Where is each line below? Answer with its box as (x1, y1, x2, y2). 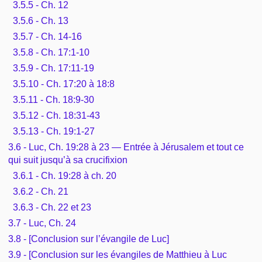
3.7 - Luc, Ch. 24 (8, 218, 77, 228)
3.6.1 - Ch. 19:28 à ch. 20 (12, 170, 116, 181)
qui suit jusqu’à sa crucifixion (8, 154, 128, 165)
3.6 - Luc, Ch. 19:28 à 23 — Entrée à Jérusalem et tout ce (8, 142, 244, 152)
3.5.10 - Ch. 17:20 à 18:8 (12, 78, 115, 89)
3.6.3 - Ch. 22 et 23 (12, 202, 91, 212)
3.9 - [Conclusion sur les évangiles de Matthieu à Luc (8, 249, 227, 260)
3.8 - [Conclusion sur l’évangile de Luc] (8, 233, 170, 244)
